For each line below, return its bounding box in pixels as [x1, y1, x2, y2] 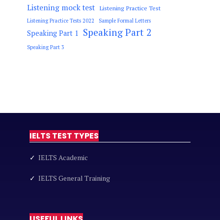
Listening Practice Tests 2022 [27, 17, 94, 24]
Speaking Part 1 [27, 28, 79, 38]
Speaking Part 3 [27, 43, 64, 51]
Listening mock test [27, 2, 95, 13]
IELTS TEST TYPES [29, 130, 99, 141]
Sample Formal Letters [99, 17, 151, 24]
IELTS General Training [38, 173, 110, 183]
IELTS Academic [38, 152, 88, 162]
